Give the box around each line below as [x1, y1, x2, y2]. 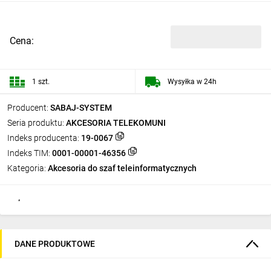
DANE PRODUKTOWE [15, 238, 95, 249]
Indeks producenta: [7, 133, 79, 143]
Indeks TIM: [7, 148, 50, 158]
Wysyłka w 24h [168, 77, 217, 86]
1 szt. [32, 77, 50, 86]
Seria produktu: [7, 118, 64, 128]
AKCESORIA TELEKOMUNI [66, 118, 166, 128]
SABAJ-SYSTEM [50, 103, 112, 113]
